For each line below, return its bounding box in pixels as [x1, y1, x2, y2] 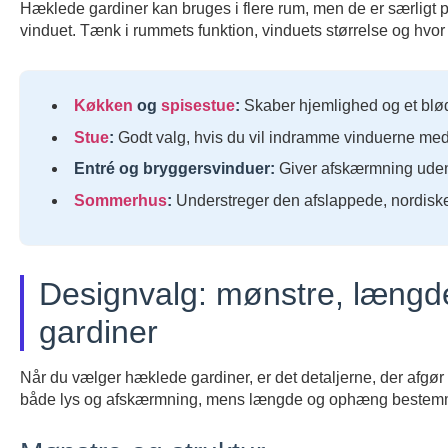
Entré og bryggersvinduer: [74, 160, 275, 178]
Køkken [74, 96, 133, 114]
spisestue [161, 96, 235, 114]
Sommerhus [74, 191, 167, 209]
